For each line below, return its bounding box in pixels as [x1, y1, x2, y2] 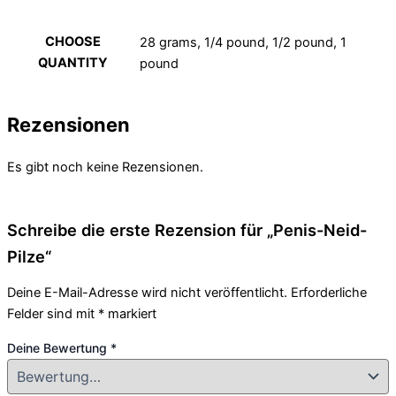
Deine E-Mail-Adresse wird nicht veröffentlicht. [7, 285, 287, 301]
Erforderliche [291, 285, 367, 301]
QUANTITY [38, 54, 108, 71]
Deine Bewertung [7, 339, 110, 355]
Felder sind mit [7, 306, 98, 323]
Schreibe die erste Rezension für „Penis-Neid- [7, 219, 367, 240]
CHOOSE [45, 33, 101, 49]
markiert [104, 306, 156, 323]
